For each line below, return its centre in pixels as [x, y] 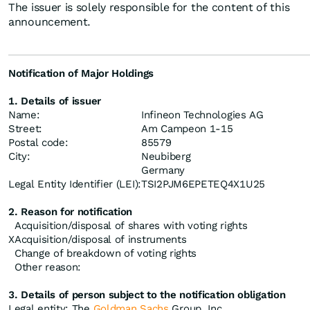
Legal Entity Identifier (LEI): [75, 184]
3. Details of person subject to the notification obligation [147, 295]
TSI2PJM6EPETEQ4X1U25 [203, 184]
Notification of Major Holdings [81, 73]
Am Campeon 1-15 [187, 129]
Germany [163, 170]
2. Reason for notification [71, 212]
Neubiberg [166, 156]
